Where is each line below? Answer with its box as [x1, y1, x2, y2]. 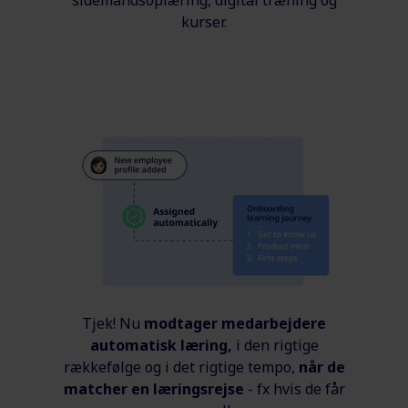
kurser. [181, 11, 227, 32]
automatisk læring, [89, 334, 232, 355]
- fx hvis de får [243, 378, 345, 399]
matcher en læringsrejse [63, 378, 244, 399]
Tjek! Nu [82, 312, 144, 333]
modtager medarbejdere [144, 312, 326, 333]
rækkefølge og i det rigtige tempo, [63, 356, 299, 377]
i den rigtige [231, 334, 319, 355]
